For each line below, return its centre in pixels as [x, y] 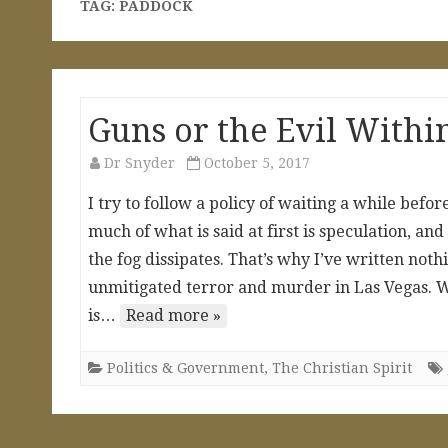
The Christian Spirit [342, 367]
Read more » [173, 315]
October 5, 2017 [257, 162]
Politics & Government [185, 367]
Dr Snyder [139, 162]
